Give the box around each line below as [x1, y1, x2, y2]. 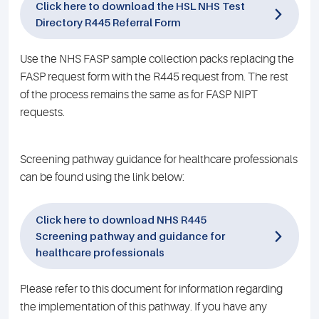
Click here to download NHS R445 [36, 213, 206, 226]
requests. [20, 106, 65, 119]
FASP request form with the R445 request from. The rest [20, 70, 288, 83]
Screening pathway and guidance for [36, 229, 225, 242]
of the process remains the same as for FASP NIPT [20, 88, 258, 101]
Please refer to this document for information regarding [20, 283, 283, 296]
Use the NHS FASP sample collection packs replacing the [20, 53, 294, 66]
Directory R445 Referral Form [36, 16, 181, 28]
